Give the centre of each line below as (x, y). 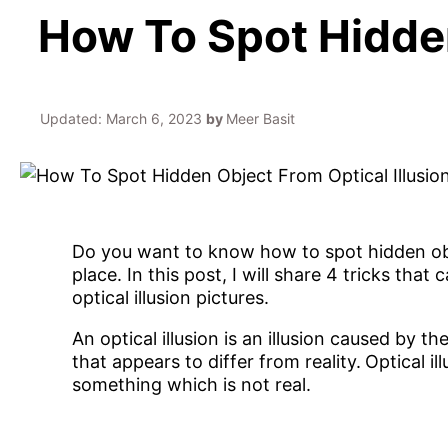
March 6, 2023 (154, 119)
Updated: (71, 119)
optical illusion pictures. (170, 298)
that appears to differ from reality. (216, 362)
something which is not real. (191, 385)
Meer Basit (260, 119)
